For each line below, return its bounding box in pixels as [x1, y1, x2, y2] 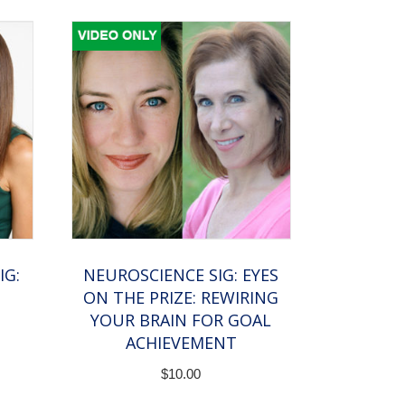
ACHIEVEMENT [125, 332, 237, 354]
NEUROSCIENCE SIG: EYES [83, 264, 279, 287]
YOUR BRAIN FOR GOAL [90, 309, 272, 332]
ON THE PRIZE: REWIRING [83, 287, 279, 309]
